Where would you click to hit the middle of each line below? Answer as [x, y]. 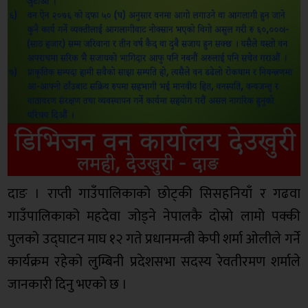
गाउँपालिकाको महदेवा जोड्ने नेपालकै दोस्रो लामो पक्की [154, 217]
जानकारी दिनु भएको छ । [68, 285]
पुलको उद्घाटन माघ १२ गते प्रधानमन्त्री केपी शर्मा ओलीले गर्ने [154, 240]
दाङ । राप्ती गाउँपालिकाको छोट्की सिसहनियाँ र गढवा [154, 194]
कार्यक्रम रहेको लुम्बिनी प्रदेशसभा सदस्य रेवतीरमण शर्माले [154, 262]
